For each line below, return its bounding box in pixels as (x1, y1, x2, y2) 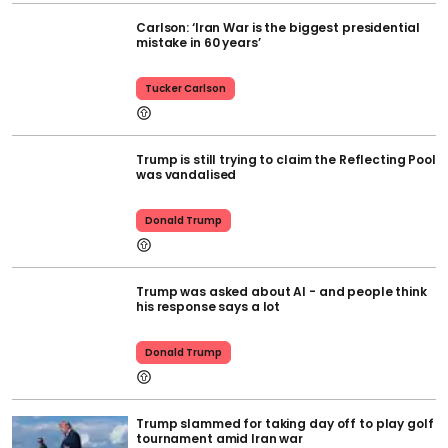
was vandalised (136, 165, 237, 183)
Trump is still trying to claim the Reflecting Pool (136, 150, 437, 168)
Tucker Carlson (145, 80, 226, 96)
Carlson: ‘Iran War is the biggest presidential (136, 18, 420, 36)
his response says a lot (136, 297, 281, 315)
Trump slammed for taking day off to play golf (136, 414, 434, 432)
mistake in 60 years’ (136, 33, 261, 51)
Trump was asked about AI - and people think (136, 282, 427, 300)
